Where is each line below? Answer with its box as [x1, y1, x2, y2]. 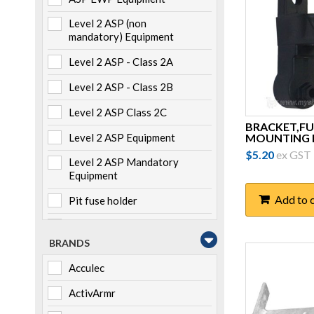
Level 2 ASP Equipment [69, 131, 175, 144]
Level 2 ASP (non [69, 17, 146, 29]
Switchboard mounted [69, 270, 170, 282]
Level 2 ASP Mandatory [69, 156, 179, 168]
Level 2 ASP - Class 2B [69, 81, 173, 93]
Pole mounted [69, 219, 133, 232]
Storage [69, 245, 107, 257]
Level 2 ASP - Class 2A [69, 55, 173, 68]
